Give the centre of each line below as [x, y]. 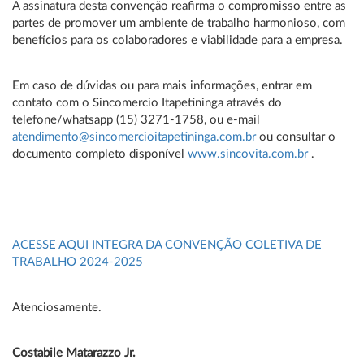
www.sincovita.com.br [248, 154]
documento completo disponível [100, 154]
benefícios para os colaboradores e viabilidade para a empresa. [178, 40]
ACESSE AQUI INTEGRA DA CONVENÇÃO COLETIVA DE [167, 245]
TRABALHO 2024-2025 [78, 262]
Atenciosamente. [57, 308]
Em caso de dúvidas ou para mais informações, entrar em [162, 86]
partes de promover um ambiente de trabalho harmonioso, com [179, 23]
